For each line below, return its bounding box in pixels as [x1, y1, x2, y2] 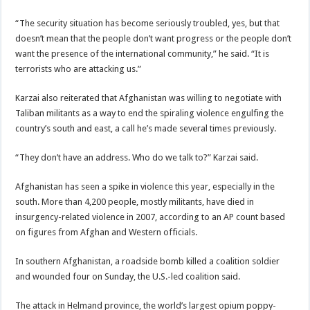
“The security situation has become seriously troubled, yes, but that [15, 18, 280, 28]
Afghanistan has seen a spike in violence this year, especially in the [15, 181, 275, 192]
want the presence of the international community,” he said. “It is [15, 48, 270, 59]
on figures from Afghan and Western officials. [15, 227, 198, 237]
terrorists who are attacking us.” [15, 64, 142, 74]
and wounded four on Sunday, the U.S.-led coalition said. [15, 271, 241, 282]
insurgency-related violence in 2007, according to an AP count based [15, 212, 286, 222]
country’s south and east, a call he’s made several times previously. [15, 123, 277, 134]
